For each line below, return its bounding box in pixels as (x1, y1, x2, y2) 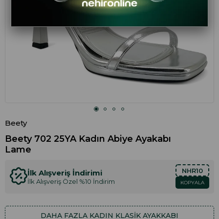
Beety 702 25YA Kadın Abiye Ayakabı (5, 133, 171, 144)
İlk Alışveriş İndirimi (27, 168, 102, 177)
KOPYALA (180, 179, 204, 186)
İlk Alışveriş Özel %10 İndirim (27, 177, 115, 185)
